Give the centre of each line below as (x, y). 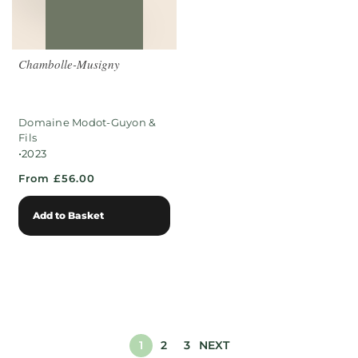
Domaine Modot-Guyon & (88, 123)
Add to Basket (68, 215)
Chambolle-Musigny (69, 64)
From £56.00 (57, 179)
